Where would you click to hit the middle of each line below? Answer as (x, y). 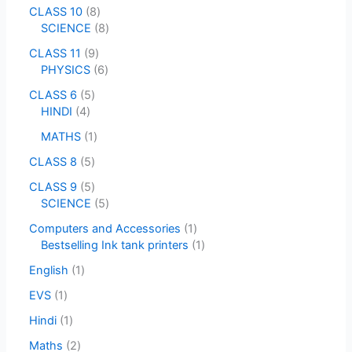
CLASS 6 (53, 95)
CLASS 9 (53, 187)
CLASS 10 (56, 12)
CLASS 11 (55, 54)
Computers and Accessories (105, 228)
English (49, 270)
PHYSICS (66, 70)
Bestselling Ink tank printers (115, 245)
